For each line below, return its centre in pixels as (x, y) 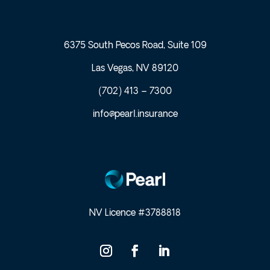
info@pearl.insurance (135, 115)
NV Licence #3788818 (135, 213)
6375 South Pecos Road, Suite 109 (135, 46)
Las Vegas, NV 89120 (135, 69)
